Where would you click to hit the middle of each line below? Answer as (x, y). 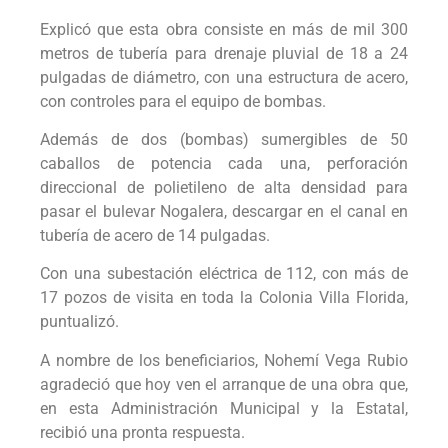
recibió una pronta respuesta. (142, 432)
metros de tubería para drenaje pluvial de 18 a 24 (224, 53)
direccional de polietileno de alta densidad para (224, 188)
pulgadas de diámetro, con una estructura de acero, (224, 77)
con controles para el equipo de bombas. (183, 101)
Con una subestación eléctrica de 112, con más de (224, 274)
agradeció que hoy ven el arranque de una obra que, (224, 384)
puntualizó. (79, 322)
